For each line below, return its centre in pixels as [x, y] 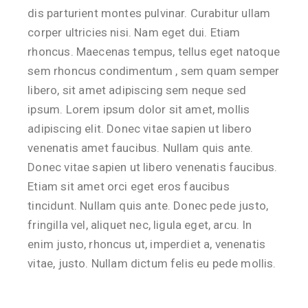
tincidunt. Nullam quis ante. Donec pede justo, [148, 206]
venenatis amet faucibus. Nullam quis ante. [141, 148]
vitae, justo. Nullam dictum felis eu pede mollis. [152, 263]
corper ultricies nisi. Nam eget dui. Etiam [134, 32]
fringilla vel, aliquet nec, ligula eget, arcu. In [140, 225]
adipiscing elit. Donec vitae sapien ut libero [140, 129]
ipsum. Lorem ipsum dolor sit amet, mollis [139, 109]
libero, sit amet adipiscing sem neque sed [137, 90]
